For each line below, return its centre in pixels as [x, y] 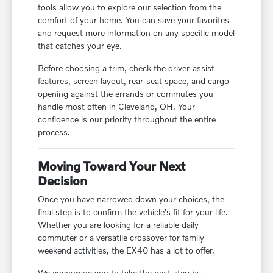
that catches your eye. [80, 45]
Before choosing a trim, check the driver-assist [126, 68]
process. [54, 132]
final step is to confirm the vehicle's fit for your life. [133, 211]
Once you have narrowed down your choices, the [131, 199]
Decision [63, 180]
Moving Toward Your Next [112, 165]
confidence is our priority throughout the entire [127, 119]
